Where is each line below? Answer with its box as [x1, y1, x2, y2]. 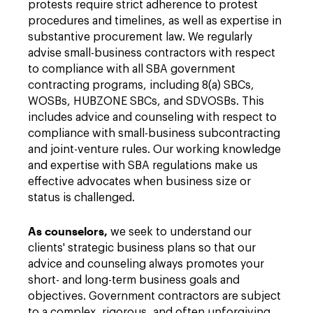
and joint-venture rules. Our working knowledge [28, 144, 281, 155]
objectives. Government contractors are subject [28, 291, 281, 302]
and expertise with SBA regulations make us [28, 160, 258, 171]
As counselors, [28, 224, 108, 238]
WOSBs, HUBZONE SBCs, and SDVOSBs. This [28, 96, 264, 107]
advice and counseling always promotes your [28, 259, 264, 270]
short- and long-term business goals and [28, 275, 240, 286]
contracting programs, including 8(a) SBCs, [28, 80, 254, 91]
